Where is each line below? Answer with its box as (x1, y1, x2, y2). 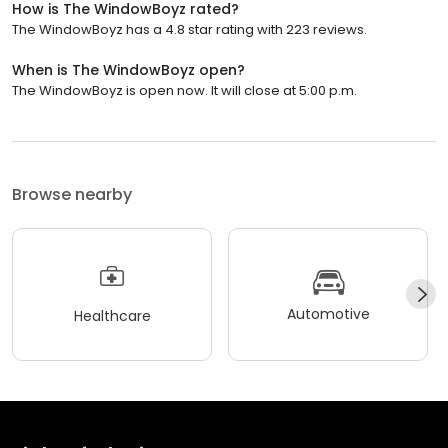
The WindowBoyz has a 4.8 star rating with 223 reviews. (12, 19, 367, 39)
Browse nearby (12, 182, 132, 206)
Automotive (286, 304, 370, 325)
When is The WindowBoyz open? (12, 59, 245, 80)
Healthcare (73, 306, 151, 327)
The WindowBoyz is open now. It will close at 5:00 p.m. (12, 80, 357, 100)
